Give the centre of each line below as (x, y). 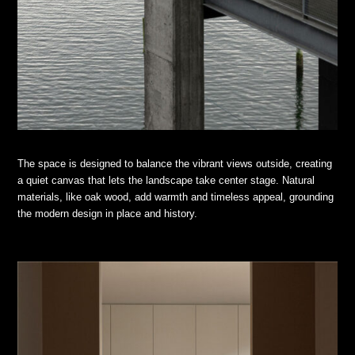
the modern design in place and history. (108, 213)
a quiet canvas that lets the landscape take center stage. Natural (166, 180)
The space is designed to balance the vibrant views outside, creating (175, 163)
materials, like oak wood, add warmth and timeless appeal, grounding (176, 197)
